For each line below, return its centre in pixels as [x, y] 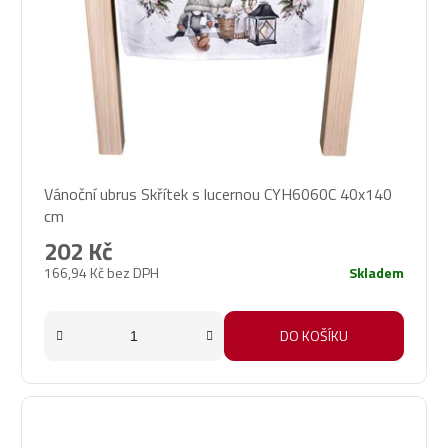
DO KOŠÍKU [314, 336]
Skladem [376, 273]
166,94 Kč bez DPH [101, 273]
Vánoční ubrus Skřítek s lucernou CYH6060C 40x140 [218, 194]
